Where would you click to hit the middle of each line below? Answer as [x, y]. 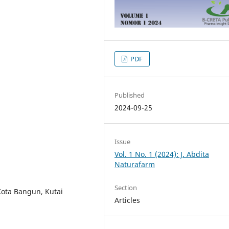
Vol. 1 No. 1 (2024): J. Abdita [162, 154]
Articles [128, 200]
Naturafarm [135, 164]
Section [126, 187]
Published [130, 95]
